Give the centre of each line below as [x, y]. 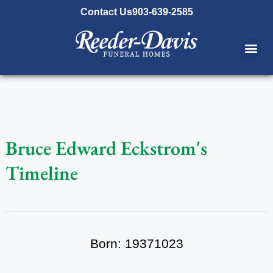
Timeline [41, 173]
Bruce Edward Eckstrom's [106, 148]
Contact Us [106, 12]
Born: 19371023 [136, 243]
